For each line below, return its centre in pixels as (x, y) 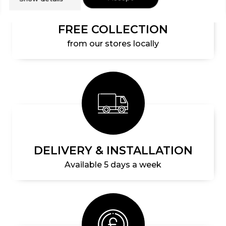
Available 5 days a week (113, 165)
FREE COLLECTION (113, 29)
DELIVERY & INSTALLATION (113, 151)
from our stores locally (113, 43)
